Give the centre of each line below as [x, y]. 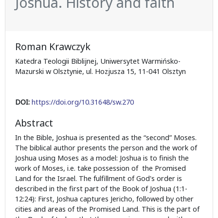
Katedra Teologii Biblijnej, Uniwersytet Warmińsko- [98, 61]
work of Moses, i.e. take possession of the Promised [100, 168]
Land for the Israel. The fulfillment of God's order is [99, 179]
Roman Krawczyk [53, 47]
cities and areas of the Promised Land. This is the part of [107, 209]
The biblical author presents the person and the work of [106, 148]
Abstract [34, 123]
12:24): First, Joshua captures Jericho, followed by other [104, 199]
